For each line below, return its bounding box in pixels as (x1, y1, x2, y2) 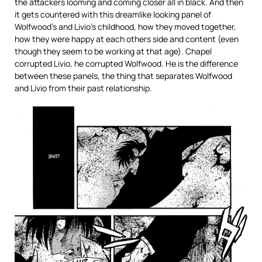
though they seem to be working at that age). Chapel (15, 46, 212, 57)
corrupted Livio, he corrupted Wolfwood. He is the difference (15, 58, 238, 70)
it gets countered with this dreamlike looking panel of (15, 9, 211, 20)
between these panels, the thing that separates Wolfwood (15, 70, 232, 82)
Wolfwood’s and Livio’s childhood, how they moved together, (15, 21, 236, 33)
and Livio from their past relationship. (15, 82, 152, 94)
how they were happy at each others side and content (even (15, 33, 239, 45)
